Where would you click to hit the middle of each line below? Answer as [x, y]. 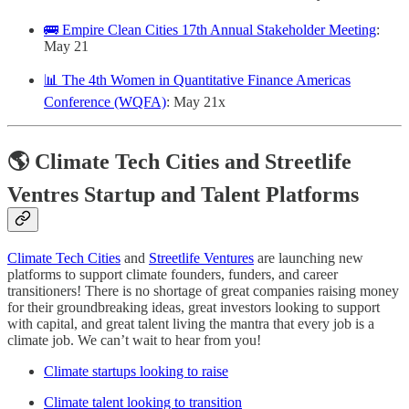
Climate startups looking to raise [136, 371]
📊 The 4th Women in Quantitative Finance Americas [197, 80]
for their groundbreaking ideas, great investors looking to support [194, 307]
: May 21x [196, 102]
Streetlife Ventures [201, 257]
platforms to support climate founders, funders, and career [173, 274]
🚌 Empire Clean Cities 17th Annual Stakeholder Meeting [210, 30]
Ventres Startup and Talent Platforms [183, 194]
